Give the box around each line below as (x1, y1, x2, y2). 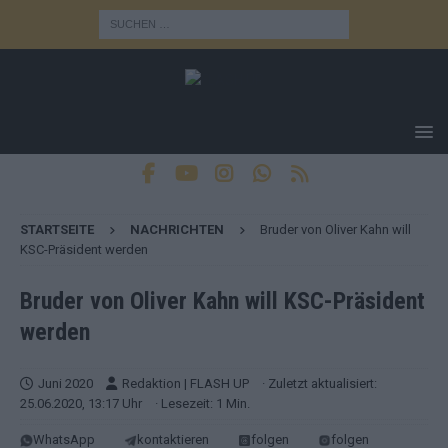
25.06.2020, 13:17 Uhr (20, 396, 142, 411)
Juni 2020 (38, 376, 93, 391)
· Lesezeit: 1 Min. (152, 396, 250, 411)
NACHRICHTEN (130, 222, 224, 237)
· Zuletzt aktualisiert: (262, 376, 377, 391)
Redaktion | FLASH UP (122, 376, 249, 391)
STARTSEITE (20, 222, 94, 237)
